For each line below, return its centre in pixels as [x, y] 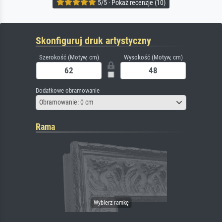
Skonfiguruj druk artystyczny [93, 40]
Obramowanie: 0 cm [66, 102]
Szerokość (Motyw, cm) [69, 57]
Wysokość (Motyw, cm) [153, 57]
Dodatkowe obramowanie [68, 90]
